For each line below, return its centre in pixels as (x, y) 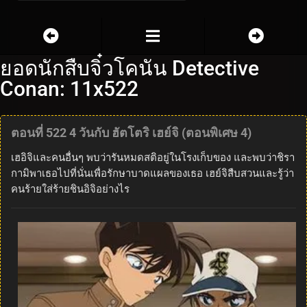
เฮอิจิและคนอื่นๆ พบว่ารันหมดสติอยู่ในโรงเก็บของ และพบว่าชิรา (153, 157)
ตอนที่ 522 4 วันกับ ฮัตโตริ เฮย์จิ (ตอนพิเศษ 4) (131, 132)
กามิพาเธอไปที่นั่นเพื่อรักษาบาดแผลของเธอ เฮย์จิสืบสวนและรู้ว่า (152, 173)
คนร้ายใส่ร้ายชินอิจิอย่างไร (70, 189)
